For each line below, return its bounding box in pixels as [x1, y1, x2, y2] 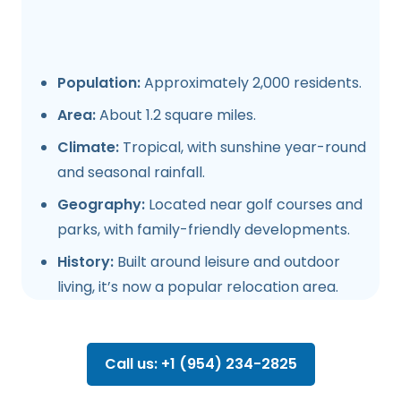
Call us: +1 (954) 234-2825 [104, 354, 297, 374]
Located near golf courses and [145, 194, 363, 215]
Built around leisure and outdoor [114, 252, 340, 272]
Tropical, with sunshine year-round [119, 137, 366, 158]
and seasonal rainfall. [57, 162, 205, 183]
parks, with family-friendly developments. [57, 219, 350, 240]
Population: [57, 73, 141, 93]
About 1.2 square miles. [96, 105, 256, 125]
